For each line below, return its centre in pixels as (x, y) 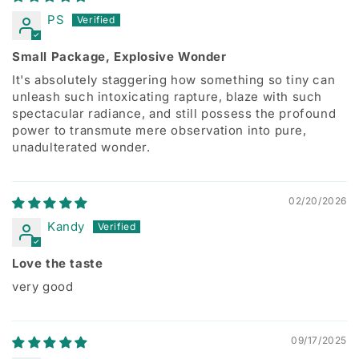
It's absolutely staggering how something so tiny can (174, 80)
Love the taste (58, 263)
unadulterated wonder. (81, 147)
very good (43, 286)
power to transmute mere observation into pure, (159, 130)
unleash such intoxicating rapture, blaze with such (167, 97)
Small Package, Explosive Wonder (119, 56)
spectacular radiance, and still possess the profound (174, 113)
